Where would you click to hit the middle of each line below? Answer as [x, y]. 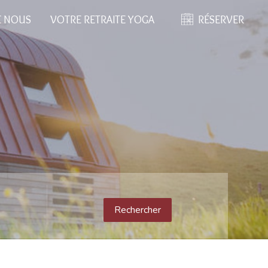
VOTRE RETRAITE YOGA [103, 20]
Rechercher [137, 210]
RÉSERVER [221, 20]
